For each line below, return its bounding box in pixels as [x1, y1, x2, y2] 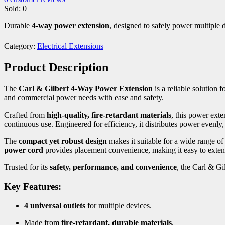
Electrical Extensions [37, 42, 103, 51]
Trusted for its [4, 162, 50, 171]
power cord [4, 145, 43, 154]
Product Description [4, 61, 108, 74]
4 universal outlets [24, 201, 85, 210]
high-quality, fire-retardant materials [47, 110, 171, 119]
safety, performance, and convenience [50, 162, 177, 171]
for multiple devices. [85, 201, 152, 210]
